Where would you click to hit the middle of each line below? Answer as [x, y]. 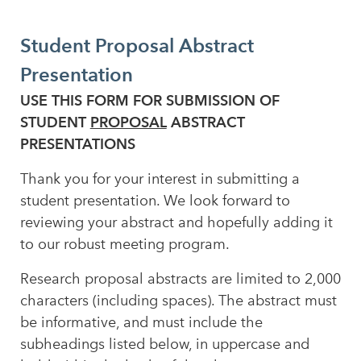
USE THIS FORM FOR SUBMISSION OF [149, 101]
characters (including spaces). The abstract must [178, 301]
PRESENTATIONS [77, 145]
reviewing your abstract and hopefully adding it [176, 222]
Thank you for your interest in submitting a [160, 179]
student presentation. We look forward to [155, 201]
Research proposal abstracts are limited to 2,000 [180, 279]
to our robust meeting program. [124, 244]
